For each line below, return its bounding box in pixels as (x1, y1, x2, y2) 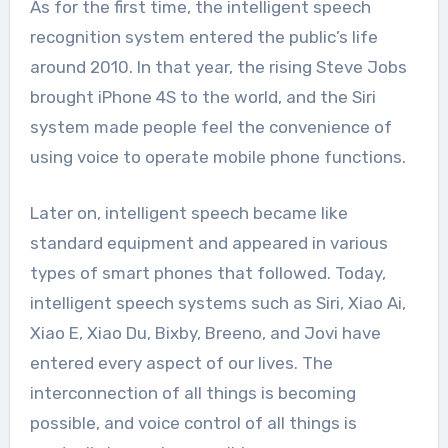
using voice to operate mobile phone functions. (29, 146, 406, 167)
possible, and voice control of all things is (29, 412, 357, 433)
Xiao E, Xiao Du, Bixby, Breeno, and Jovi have (29, 322, 381, 343)
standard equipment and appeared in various (29, 232, 388, 253)
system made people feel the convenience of (29, 116, 392, 137)
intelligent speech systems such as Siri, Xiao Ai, (29, 292, 406, 313)
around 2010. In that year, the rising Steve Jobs (29, 56, 407, 77)
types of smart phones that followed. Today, (29, 262, 386, 283)
